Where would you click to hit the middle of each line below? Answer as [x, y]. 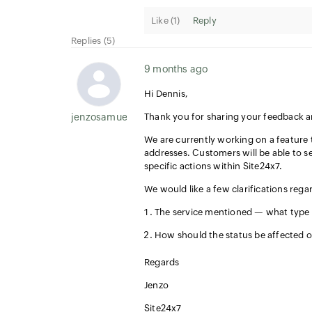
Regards [162, 262]
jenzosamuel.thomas [120, 117]
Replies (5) [93, 41]
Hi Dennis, [166, 94]
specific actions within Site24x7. [213, 166]
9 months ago [176, 69]
